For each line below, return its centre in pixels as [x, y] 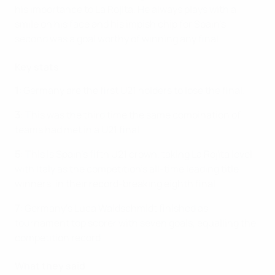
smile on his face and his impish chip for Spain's [120, 24]
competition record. [59, 238]
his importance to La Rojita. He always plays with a [126, 9]
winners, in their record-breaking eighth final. [116, 184]
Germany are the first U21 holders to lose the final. [134, 90]
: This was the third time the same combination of [130, 115]
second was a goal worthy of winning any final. [118, 39]
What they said [50, 266]
